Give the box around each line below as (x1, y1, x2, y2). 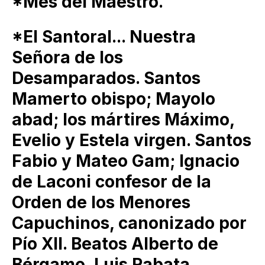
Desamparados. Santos (12, 68, 201, 89)
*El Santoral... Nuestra (12, 27, 196, 47)
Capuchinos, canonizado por (12, 213, 247, 234)
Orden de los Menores (12, 192, 190, 213)
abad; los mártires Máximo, (12, 109, 234, 130)
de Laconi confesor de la (12, 172, 211, 192)
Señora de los (12, 47, 123, 68)
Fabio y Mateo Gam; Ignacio (12, 151, 240, 172)
